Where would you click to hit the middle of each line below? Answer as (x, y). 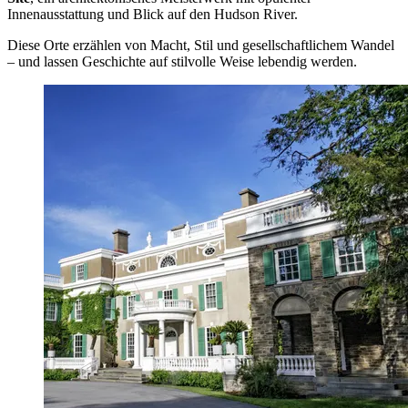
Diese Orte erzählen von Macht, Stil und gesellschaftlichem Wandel (201, 46)
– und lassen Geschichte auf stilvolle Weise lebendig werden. (182, 62)
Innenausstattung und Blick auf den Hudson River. (153, 15)
